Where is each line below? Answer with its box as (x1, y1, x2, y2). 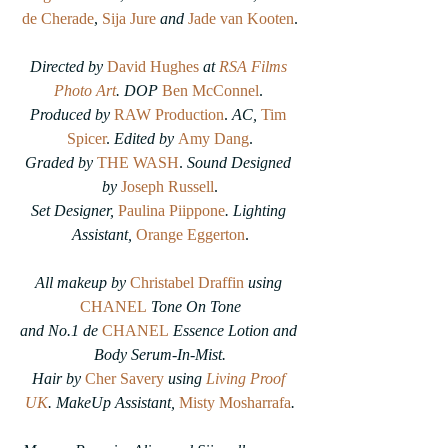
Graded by (25, 154, 93, 171)
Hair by (31, 370, 85, 387)
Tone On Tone (146, 298, 241, 315)
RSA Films (218, 58, 291, 75)
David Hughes (106, 58, 199, 75)
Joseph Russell (121, 178, 214, 195)
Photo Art (53, 82, 116, 99)
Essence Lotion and (168, 322, 301, 339)
